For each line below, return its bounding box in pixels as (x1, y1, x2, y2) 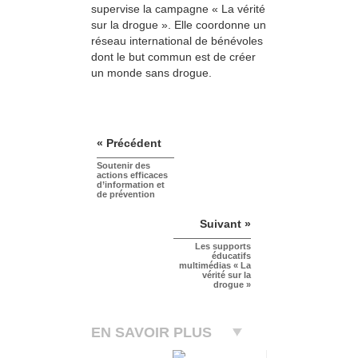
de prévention (97, 189, 155, 200)
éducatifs (212, 251, 251, 261)
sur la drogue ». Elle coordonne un (91, 18, 266, 31)
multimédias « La (179, 261, 251, 271)
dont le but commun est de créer (91, 50, 256, 63)
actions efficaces (97, 170, 168, 181)
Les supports (195, 241, 251, 252)
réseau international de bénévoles (91, 34, 263, 47)
